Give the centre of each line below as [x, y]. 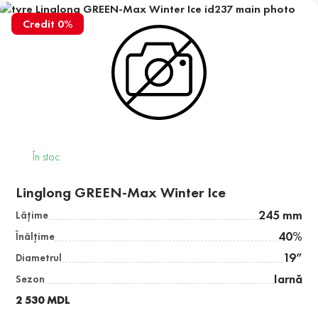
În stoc [46, 157]
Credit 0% [48, 24]
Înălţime [35, 237]
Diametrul [39, 258]
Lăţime [32, 215]
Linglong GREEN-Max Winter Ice [121, 193]
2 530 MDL [43, 300]
